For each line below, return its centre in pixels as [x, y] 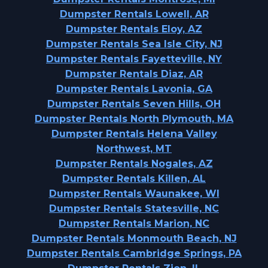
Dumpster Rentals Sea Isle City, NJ [134, 44]
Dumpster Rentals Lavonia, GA [134, 89]
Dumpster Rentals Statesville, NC [134, 208]
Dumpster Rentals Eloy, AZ [134, 29]
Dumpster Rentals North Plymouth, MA [134, 119]
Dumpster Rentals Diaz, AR [134, 74]
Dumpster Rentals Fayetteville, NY [134, 59]
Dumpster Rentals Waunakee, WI [134, 194]
